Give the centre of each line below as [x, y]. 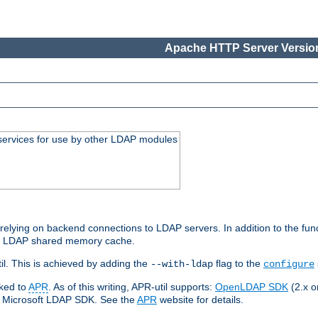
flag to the [238, 264]
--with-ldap [182, 264]
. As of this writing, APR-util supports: [132, 287]
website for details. [200, 300]
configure [289, 264]
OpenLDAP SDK [252, 287]
